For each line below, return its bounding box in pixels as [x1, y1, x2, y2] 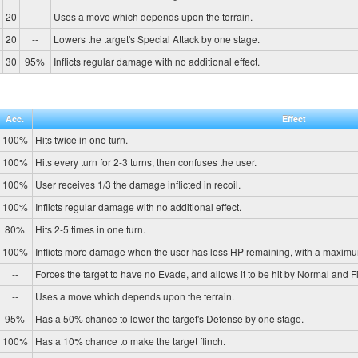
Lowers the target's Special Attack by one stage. [53, 32, 260, 46]
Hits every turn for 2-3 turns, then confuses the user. [34, 154, 257, 169]
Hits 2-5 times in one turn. [34, 221, 145, 236]
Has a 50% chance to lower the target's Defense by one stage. [34, 311, 304, 325]
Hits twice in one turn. [34, 132, 128, 146]
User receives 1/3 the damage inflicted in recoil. [34, 177, 241, 191]
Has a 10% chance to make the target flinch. [34, 333, 225, 348]
